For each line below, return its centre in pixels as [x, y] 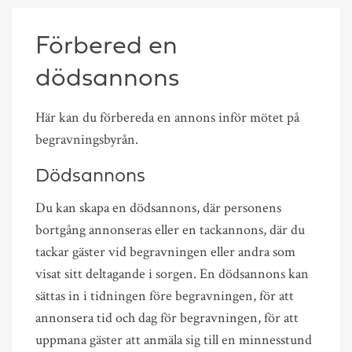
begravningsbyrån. [86, 139]
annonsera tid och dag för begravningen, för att [167, 317]
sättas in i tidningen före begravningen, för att [164, 295]
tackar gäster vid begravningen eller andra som [165, 251]
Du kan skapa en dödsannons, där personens [158, 207]
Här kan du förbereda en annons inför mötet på [167, 117]
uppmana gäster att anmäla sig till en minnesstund [173, 339]
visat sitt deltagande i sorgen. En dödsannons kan [172, 273]
